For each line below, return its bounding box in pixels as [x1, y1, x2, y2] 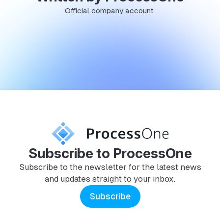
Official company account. [65, 6, 155, 15]
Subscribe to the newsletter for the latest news [19, 162, 201, 172]
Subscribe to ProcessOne [28, 144, 192, 162]
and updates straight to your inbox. [45, 174, 175, 184]
